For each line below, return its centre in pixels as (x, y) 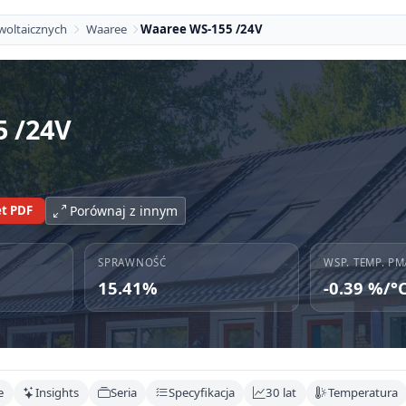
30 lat (281, 393)
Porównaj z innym (123, 210)
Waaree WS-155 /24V (202, 29)
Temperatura (363, 393)
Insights (58, 393)
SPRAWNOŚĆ (132, 262)
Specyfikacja (201, 393)
